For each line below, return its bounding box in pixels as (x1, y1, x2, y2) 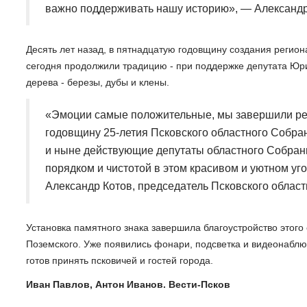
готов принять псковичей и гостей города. (26, 254, 213, 266)
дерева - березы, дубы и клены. (26, 77, 169, 88)
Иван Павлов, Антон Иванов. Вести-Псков (26, 279, 230, 291)
